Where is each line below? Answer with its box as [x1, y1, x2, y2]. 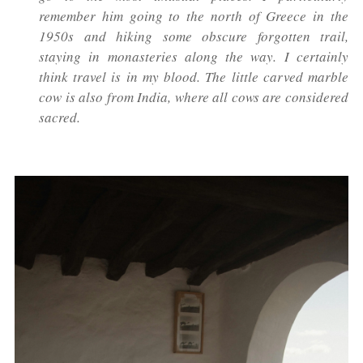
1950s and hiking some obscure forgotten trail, [39, 26, 348, 45]
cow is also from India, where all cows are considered [39, 87, 348, 106]
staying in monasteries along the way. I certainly [39, 46, 348, 66]
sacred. [39, 107, 80, 126]
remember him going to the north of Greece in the [39, 6, 348, 25]
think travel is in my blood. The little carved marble [39, 66, 348, 86]
